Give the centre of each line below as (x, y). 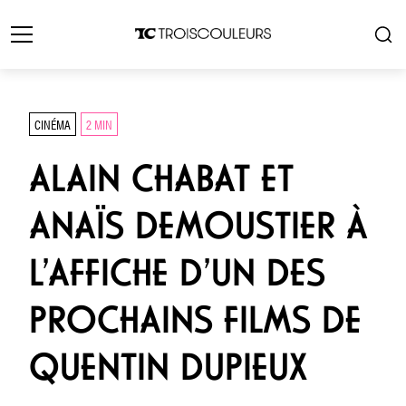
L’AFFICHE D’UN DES (177, 273)
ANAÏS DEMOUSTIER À (198, 226)
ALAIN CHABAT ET (161, 179)
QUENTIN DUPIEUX (168, 367)
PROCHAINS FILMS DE (195, 320)
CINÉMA (53, 124)
